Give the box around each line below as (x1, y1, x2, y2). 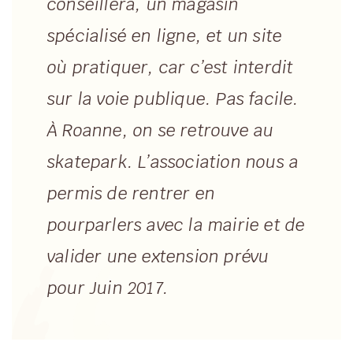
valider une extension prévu (47, 246, 269, 268)
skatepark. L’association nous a (47, 151, 299, 173)
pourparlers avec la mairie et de (47, 214, 306, 236)
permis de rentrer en (47, 183, 215, 205)
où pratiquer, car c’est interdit (47, 57, 294, 79)
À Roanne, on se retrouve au (47, 120, 274, 142)
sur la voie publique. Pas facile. (47, 88, 299, 110)
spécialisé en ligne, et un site (47, 25, 283, 47)
